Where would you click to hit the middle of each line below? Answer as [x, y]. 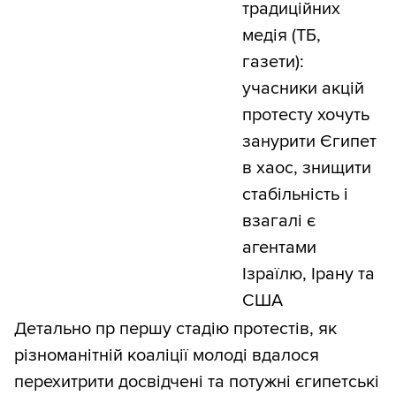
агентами [279, 248]
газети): [273, 62]
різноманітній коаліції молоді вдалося [167, 356]
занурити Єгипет [309, 142]
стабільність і [295, 195]
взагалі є [279, 221]
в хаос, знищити [307, 168]
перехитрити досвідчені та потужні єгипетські [197, 382]
